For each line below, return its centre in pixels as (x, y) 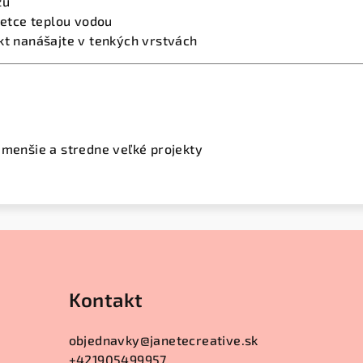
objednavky (104, 340)
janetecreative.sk (204, 340)
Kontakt (106, 299)
